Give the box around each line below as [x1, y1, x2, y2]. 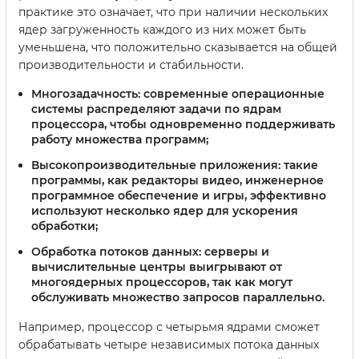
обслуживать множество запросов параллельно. [31, 289, 325, 305]
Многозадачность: [31, 87, 140, 102]
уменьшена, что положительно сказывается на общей [18, 40, 337, 55]
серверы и [201, 244, 269, 259]
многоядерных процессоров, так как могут [31, 274, 292, 289]
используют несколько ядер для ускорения [31, 203, 298, 218]
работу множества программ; [31, 132, 208, 147]
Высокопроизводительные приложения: [31, 157, 280, 172]
